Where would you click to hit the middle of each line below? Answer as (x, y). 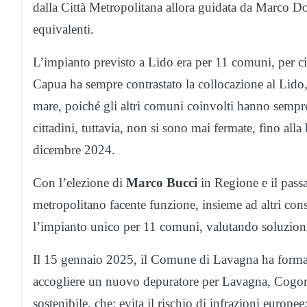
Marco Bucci (162, 183)
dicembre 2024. (74, 150)
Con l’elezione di (79, 183)
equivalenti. (63, 29)
